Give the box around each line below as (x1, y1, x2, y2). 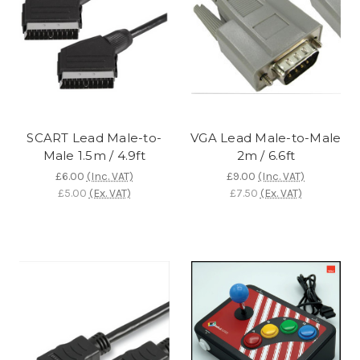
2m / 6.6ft (236, 147, 295, 163)
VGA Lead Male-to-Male (190, 129, 342, 145)
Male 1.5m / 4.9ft (43, 147, 145, 163)
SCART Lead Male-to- (27, 129, 162, 145)
